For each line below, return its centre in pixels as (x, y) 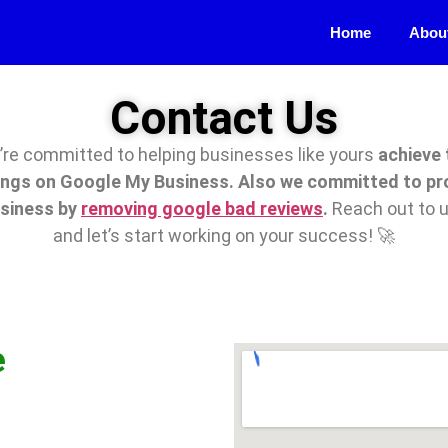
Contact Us (224, 118)
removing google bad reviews (202, 208)
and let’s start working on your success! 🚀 (224, 235)
